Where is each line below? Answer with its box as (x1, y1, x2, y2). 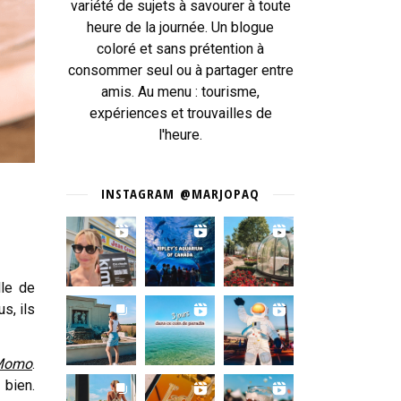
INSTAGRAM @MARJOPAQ (100, 184, 260, 202)
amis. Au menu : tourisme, (101, 83, 260, 100)
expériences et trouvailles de (89, 105, 272, 122)
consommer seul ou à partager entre (67, 62, 294, 79)
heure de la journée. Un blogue (87, 19, 274, 36)
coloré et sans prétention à (97, 40, 264, 57)
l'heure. (158, 126, 202, 143)
